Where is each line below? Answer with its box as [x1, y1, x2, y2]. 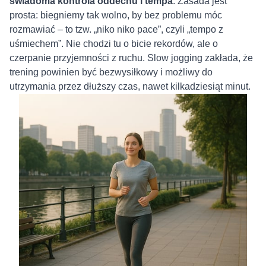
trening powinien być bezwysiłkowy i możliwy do [9, 67, 213, 78]
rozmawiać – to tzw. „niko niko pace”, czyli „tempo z [9, 24, 223, 35]
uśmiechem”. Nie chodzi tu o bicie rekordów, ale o [9, 39, 218, 49]
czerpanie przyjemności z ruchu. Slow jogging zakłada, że [9, 53, 253, 64]
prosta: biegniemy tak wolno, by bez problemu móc [9, 10, 222, 21]
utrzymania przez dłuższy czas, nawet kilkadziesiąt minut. [9, 81, 253, 92]
